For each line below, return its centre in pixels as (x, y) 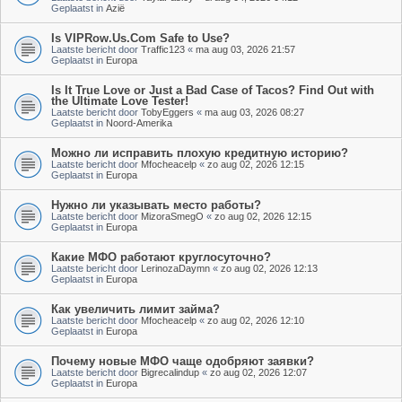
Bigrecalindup (170, 372)
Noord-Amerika (139, 122)
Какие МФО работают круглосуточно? (161, 257)
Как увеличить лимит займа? (135, 309)
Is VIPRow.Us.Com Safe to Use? (140, 38)
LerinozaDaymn (175, 268)
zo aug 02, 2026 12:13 (269, 268)
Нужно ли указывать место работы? (156, 205)
